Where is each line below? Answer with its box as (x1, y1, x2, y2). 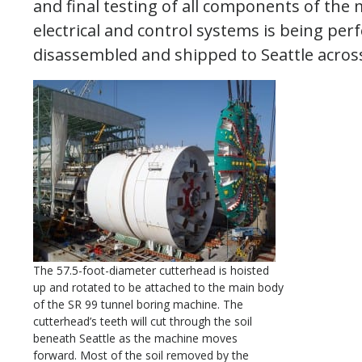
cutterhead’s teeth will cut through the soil (33, 314, 252, 329)
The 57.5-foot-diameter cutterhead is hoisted (33, 263, 269, 278)
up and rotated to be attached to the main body (33, 280, 284, 295)
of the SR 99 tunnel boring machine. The (33, 297, 243, 312)
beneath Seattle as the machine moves (33, 330, 238, 346)
